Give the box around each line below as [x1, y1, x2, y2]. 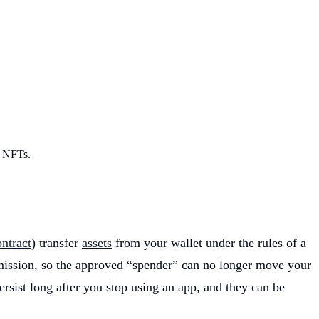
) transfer [31, 236, 82, 251]
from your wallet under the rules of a [112, 236, 306, 251]
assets [82, 236, 112, 251]
